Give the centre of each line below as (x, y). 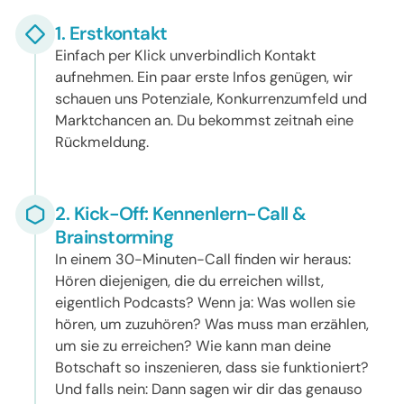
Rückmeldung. (102, 142)
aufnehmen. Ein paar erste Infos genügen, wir (204, 77)
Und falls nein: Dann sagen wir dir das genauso (209, 389)
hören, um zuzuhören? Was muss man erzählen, (212, 324)
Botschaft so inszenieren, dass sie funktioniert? (212, 367)
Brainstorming (115, 237)
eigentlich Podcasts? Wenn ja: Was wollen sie (206, 302)
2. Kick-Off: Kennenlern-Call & (181, 213)
